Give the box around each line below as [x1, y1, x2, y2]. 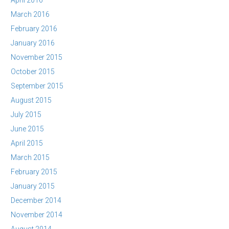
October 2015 [11, 67, 55, 76]
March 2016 [11, 10, 50, 18]
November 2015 [11, 53, 62, 61]
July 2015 [11, 110, 41, 119]
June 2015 [11, 125, 44, 133]
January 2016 [11, 39, 55, 47]
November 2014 [11, 211, 62, 219]
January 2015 [11, 182, 55, 190]
